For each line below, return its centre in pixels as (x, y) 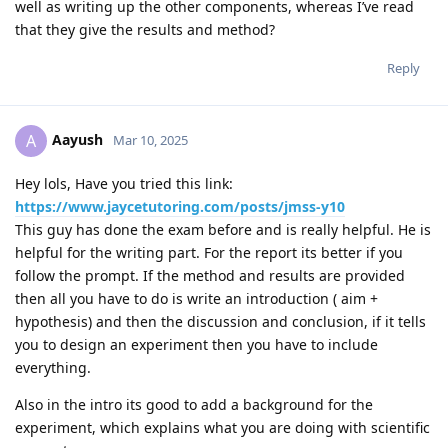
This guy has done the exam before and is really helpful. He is (223, 229)
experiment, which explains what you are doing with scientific (222, 427)
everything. (53, 367)
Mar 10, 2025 (150, 139)
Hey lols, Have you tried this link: (124, 183)
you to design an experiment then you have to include (196, 344)
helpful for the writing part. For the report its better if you (209, 252)
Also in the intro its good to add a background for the (194, 404)
